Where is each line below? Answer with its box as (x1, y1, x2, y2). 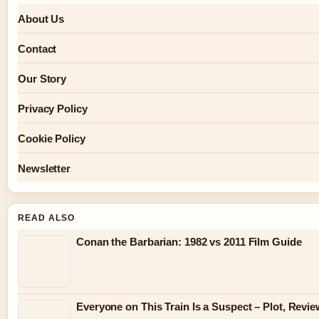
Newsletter (18, 162, 70, 174)
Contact (18, 42, 57, 55)
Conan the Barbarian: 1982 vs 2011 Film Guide (76, 235, 302, 248)
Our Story (18, 72, 67, 85)
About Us (18, 12, 65, 25)
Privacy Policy (18, 102, 88, 115)
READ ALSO (18, 212, 75, 223)
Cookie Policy (18, 132, 85, 145)
